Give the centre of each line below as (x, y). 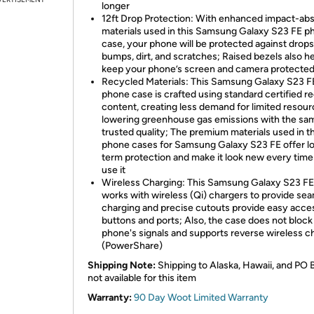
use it (114, 170)
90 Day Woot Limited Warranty (201, 298)
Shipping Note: (122, 265)
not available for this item (142, 278)
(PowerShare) (132, 246)
